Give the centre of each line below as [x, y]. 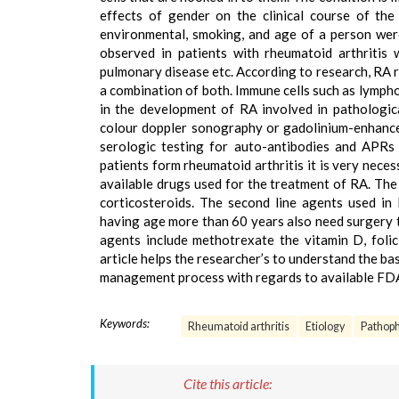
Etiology [325, 326]
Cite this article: [228, 383]
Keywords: [125, 323]
